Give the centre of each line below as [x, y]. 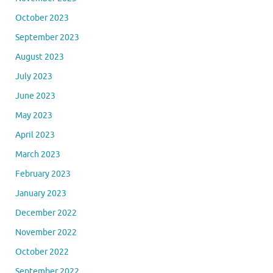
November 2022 [46, 232]
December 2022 [46, 213]
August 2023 [40, 57]
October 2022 [42, 252]
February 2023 [43, 174]
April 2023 [35, 135]
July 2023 [34, 76]
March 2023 [38, 154]
